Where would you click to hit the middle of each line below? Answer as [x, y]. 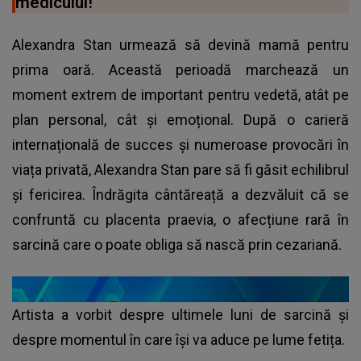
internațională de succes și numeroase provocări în [180, 144]
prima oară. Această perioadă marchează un [180, 69]
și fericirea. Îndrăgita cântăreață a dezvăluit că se [180, 194]
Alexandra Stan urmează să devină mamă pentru [180, 44]
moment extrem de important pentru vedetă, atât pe [180, 94]
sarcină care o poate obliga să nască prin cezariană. [177, 244]
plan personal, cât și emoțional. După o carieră [180, 119]
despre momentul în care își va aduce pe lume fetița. [178, 339]
